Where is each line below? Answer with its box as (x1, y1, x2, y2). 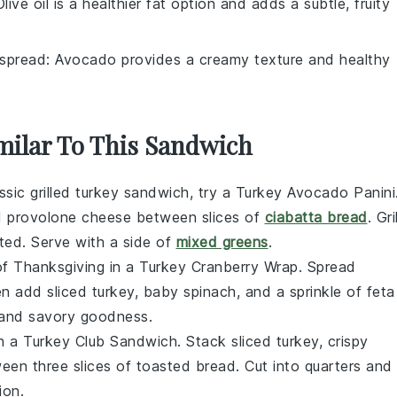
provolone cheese (7, 208, 131, 226)
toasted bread (136, 357, 236, 375)
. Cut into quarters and (236, 357, 393, 375)
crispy (327, 332, 369, 350)
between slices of (131, 208, 265, 226)
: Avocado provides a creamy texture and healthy (46, 51, 391, 68)
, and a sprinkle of (236, 283, 367, 300)
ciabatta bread (264, 208, 368, 226)
